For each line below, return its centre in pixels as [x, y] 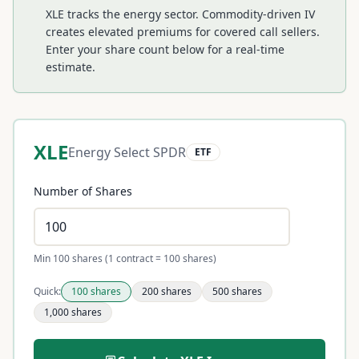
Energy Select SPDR [127, 152]
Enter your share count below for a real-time [165, 49]
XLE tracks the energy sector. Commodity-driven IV [180, 14]
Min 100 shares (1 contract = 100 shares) [125, 258]
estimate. [71, 67]
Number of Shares [83, 191]
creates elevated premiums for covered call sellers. [183, 32]
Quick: [47, 291]
